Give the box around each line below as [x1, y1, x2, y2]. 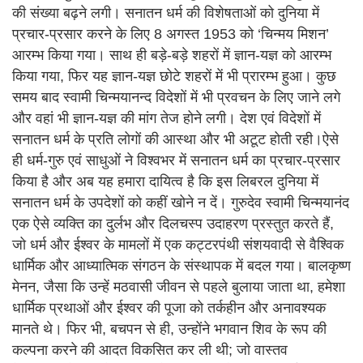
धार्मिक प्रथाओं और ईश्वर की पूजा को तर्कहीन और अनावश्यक [12, 299, 326, 316]
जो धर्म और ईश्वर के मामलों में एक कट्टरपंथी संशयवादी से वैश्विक [12, 236, 344, 253]
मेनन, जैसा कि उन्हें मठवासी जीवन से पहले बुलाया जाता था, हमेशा [12, 278, 345, 295]
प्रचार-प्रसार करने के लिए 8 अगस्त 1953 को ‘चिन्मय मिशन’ [12, 25, 329, 42]
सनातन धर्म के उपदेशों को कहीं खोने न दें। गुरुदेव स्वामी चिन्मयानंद [12, 194, 349, 211]
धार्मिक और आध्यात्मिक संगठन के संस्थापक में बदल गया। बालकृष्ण [12, 257, 351, 274]
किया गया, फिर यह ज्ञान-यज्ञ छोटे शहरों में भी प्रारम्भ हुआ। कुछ [12, 67, 336, 84]
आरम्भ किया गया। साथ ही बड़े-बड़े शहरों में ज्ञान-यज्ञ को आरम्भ [12, 46, 331, 63]
